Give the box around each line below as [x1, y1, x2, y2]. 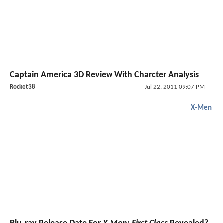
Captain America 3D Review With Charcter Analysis [10, 70, 199, 80]
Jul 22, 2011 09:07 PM [144, 83, 205, 90]
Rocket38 [10, 83, 35, 90]
